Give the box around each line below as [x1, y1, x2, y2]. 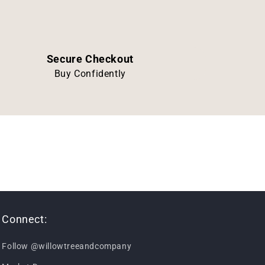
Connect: [2, 212, 47, 225]
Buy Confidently [54, 67, 126, 79]
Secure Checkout [46, 52, 134, 65]
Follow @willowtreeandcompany [2, 241, 132, 251]
